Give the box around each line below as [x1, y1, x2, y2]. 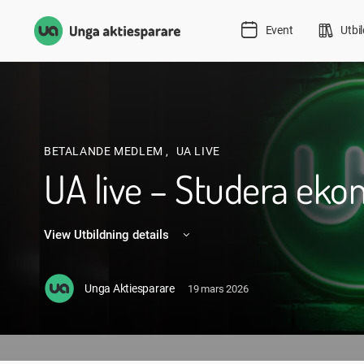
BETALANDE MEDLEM [44, 145, 167, 158]
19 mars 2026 [187, 282, 249, 295]
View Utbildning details [44, 227, 172, 242]
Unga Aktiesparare [84, 281, 175, 295]
